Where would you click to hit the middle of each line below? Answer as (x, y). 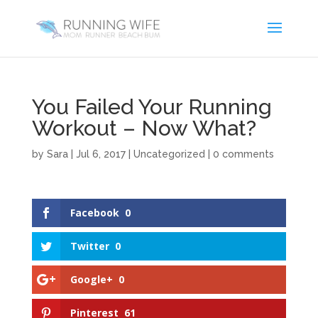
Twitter (89, 246)
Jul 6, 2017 (100, 154)
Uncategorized (169, 154)
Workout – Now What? (144, 128)
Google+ (91, 280)
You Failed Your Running (152, 107)
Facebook (94, 213)
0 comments (243, 154)
